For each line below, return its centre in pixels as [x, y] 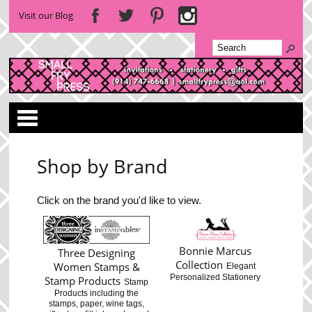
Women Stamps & [96, 266]
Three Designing [97, 252]
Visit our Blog [46, 15]
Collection [199, 264]
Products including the [97, 293]
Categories [187, 107]
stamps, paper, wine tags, [97, 303]
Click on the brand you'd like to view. [119, 200]
